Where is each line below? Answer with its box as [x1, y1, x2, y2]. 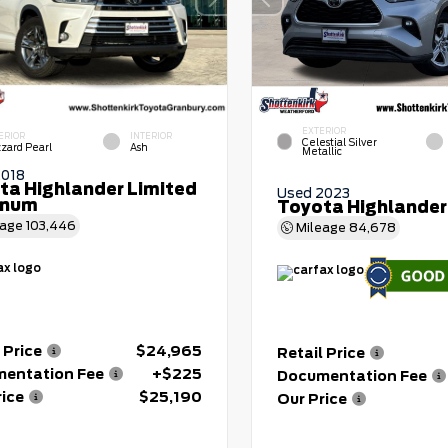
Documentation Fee [276, 367, 427, 384]
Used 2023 [276, 185, 350, 202]
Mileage [292, 220, 349, 236]
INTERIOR [129, 130, 172, 141]
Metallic [301, 146, 342, 158]
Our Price [276, 390, 347, 407]
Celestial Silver [301, 137, 377, 149]
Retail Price [276, 344, 365, 361]
